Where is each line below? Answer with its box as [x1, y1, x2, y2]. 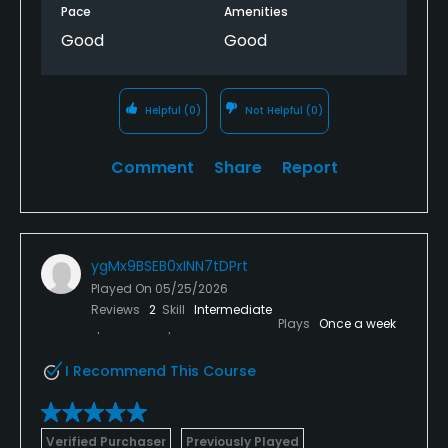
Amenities [224, 2, 288, 20]
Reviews [91, 300, 143, 318]
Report [281, 155, 338, 179]
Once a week [319, 314, 396, 332]
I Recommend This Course [65, 360, 256, 381]
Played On [91, 279, 155, 297]
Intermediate [194, 300, 272, 318]
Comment [110, 155, 194, 179]
